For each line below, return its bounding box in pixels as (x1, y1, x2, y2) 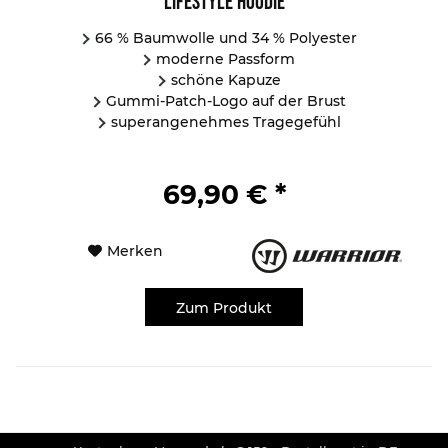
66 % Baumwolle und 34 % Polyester (94, 28, 357, 47)
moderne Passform (156, 49, 296, 68)
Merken (106, 241, 163, 260)
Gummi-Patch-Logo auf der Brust (105, 91, 346, 110)
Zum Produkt (176, 298, 273, 317)
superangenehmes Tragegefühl (110, 112, 341, 131)
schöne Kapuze (170, 70, 281, 89)
